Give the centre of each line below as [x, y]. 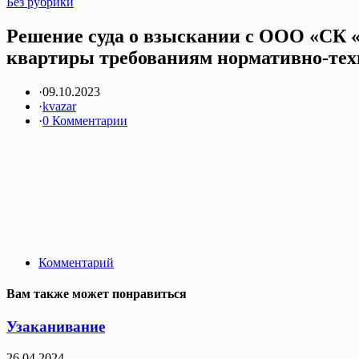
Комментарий [76, 262]
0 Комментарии [85, 120]
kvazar [59, 106]
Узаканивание [56, 327]
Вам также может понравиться [97, 293]
